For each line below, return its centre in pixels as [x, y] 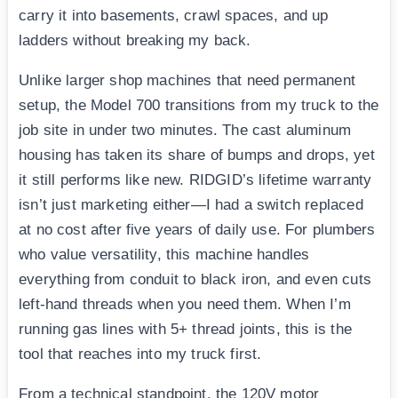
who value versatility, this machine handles [164, 255]
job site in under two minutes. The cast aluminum [185, 131]
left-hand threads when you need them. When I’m [185, 305]
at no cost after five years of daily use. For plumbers [197, 230]
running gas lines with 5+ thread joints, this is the [185, 330]
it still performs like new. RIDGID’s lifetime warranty [195, 180]
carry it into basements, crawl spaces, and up [174, 16]
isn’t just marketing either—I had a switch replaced [191, 205]
